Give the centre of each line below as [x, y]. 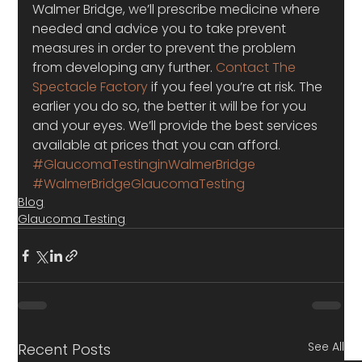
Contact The [258, 67]
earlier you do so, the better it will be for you [171, 106]
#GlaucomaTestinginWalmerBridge [144, 164]
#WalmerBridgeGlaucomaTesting [139, 184]
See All [326, 347]
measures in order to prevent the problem [166, 48]
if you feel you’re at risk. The [237, 87]
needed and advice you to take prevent [161, 29]
